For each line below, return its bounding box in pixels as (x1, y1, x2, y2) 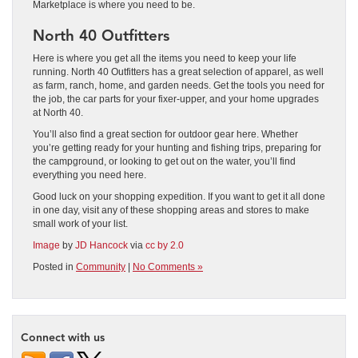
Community (76, 261, 125, 272)
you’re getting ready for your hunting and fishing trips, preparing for (33, 141, 321, 153)
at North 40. (33, 106, 83, 118)
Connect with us (21, 330, 105, 344)
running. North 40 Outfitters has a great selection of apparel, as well (33, 66, 324, 78)
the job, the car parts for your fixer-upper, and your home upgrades (33, 93, 319, 105)
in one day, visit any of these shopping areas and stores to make (33, 204, 309, 216)
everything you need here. (33, 169, 146, 181)
